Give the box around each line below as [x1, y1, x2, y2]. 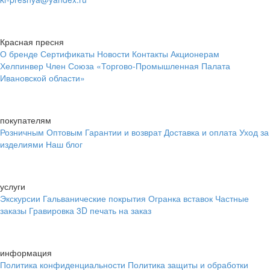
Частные [215, 192, 249, 205]
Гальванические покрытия [43, 192, 146, 205]
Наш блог [46, 138, 83, 151]
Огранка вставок [148, 192, 213, 205]
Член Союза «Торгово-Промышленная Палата [46, 60, 230, 72]
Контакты [132, 48, 168, 60]
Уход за [239, 126, 269, 139]
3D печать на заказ [77, 204, 151, 217]
